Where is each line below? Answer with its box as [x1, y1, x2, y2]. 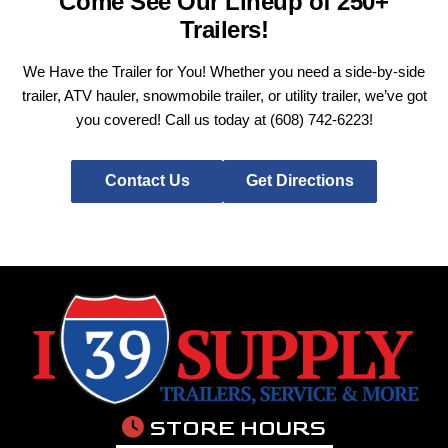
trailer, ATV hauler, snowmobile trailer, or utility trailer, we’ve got [21, 86, 427, 104]
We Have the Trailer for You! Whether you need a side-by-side [23, 62, 425, 80]
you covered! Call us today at [75, 110, 270, 128]
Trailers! [179, 15, 269, 43]
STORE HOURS [150, 415, 326, 443]
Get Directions [246, 172, 354, 190]
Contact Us [104, 172, 190, 190]
